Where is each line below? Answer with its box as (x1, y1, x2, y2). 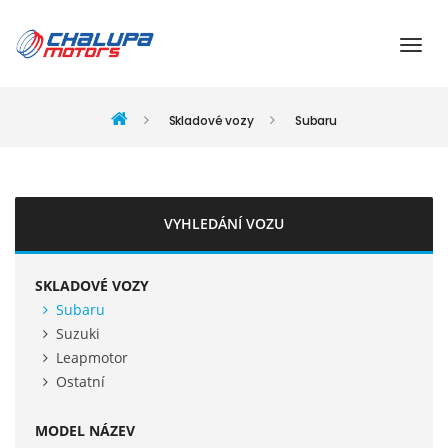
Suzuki (56, 324, 100, 343)
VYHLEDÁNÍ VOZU (164, 214, 284, 233)
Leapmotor (56, 348, 128, 367)
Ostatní (56, 372, 105, 391)
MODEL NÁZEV (35, 421, 135, 440)
